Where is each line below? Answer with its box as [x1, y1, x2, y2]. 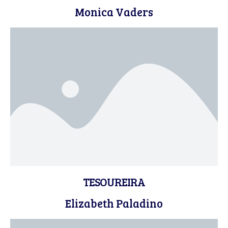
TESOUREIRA [83, 174, 145, 189]
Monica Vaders [75, 4, 153, 19]
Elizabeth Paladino [65, 195, 163, 211]
